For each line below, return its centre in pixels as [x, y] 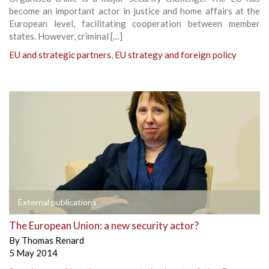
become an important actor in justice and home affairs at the [134, 11]
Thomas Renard [53, 240]
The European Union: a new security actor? [104, 225]
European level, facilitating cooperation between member [134, 23]
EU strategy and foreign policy [176, 54]
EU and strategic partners [60, 54]
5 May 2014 [33, 252]
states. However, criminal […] [66, 36]
